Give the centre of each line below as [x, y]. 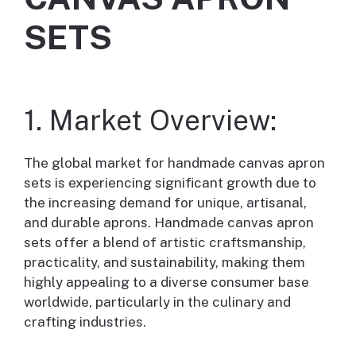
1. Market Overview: [150, 121]
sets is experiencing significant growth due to [170, 183]
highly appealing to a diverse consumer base [166, 282]
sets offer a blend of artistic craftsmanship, [165, 243]
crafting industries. [85, 322]
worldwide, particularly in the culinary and [157, 302]
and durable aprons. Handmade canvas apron [169, 223]
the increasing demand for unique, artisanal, [165, 203]
